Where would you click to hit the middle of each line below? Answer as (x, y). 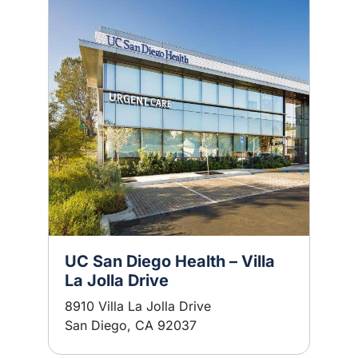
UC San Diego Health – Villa (170, 261)
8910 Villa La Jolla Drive (138, 306)
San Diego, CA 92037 (131, 325)
